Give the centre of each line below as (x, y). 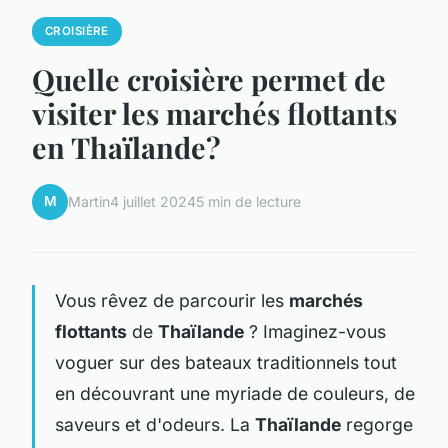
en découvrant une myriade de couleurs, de (235, 393)
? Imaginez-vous (315, 331)
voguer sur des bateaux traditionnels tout (226, 362)
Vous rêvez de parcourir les (172, 300)
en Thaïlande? (126, 146)
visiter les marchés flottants (214, 112)
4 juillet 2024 (153, 202)
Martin (89, 202)
